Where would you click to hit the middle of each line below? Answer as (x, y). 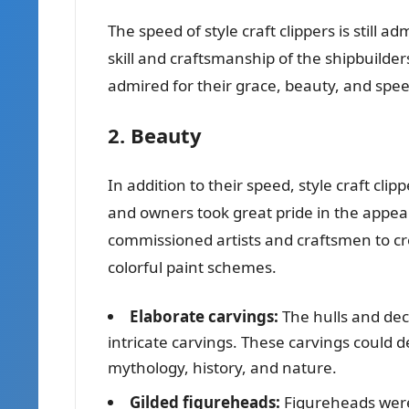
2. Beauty (155, 135)
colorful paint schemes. (192, 267)
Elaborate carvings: (204, 316)
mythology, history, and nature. (222, 367)
